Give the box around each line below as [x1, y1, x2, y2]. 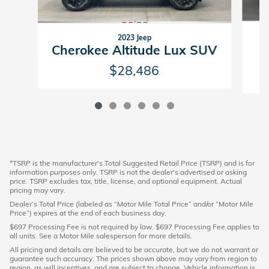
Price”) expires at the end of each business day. [10, 208, 166, 217]
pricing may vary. [10, 185, 65, 195]
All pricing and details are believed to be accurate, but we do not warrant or [10, 244, 258, 254]
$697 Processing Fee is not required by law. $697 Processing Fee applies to [10, 222, 259, 231]
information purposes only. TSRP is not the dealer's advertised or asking [10, 167, 247, 177]
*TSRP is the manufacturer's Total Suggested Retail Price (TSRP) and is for [10, 158, 255, 168]
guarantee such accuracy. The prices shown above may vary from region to [10, 253, 257, 263]
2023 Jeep [117, 32, 151, 42]
